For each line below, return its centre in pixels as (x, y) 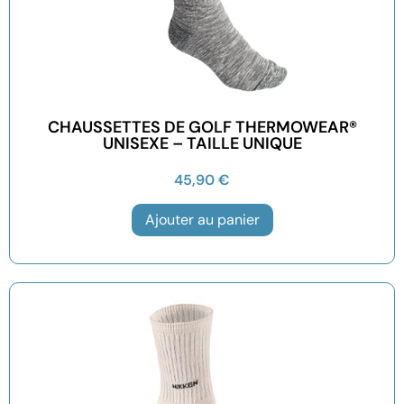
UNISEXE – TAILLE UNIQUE (202, 143)
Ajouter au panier (202, 219)
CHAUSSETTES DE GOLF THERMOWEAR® (202, 127)
